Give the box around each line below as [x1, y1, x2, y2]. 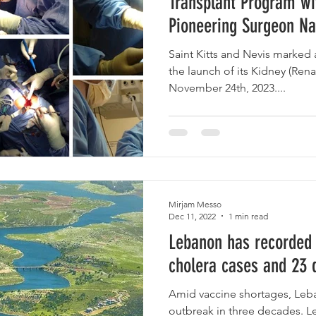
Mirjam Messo [169, 198, 221, 209]
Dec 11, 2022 [169, 210, 216, 221]
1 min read [229, 210, 268, 221]
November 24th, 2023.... [169, 81, 286, 95]
